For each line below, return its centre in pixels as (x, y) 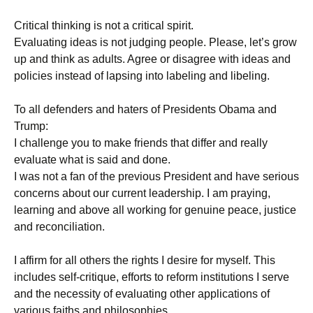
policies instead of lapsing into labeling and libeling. (142, 76)
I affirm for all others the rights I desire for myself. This (145, 260)
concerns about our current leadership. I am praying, (142, 193)
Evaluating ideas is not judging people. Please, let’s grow (155, 42)
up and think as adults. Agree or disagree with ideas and (152, 59)
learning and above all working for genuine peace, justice (155, 210)
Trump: (31, 126)
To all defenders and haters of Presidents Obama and (145, 109)
